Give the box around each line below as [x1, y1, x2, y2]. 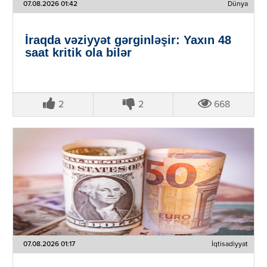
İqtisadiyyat [212, 240, 249, 248]
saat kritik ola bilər [24, 45, 132, 59]
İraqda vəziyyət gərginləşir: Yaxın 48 [24, 33, 231, 46]
